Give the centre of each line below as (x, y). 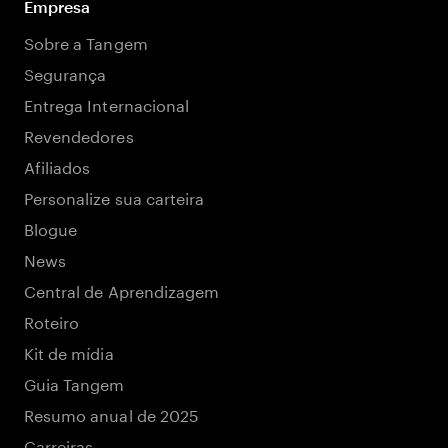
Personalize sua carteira (114, 196)
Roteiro (52, 320)
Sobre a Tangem (86, 41)
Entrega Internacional (107, 103)
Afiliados (57, 165)
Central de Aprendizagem (122, 289)
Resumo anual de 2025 (111, 413)
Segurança (65, 72)
